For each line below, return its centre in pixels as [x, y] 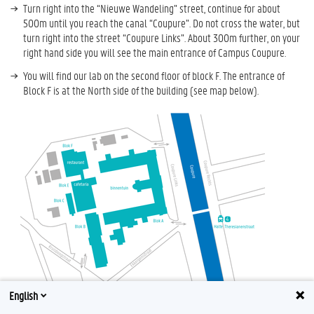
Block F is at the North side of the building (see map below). [141, 90]
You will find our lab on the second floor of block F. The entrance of [154, 75]
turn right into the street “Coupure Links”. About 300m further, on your [162, 37]
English [23, 295]
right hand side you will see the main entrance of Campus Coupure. [155, 52]
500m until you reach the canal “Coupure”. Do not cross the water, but [162, 22]
